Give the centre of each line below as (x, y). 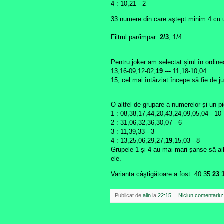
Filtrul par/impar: (135, 37)
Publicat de (129, 195)
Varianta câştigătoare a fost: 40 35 (161, 174)
